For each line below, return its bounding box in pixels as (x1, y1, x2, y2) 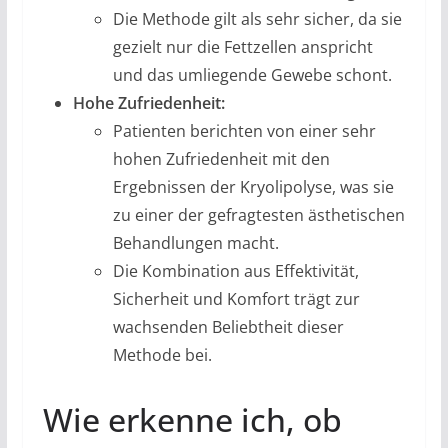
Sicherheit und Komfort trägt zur (112, 287, 360, 310)
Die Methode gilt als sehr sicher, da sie (112, 7, 402, 30)
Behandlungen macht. (112, 231, 279, 254)
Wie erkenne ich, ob (42, 397, 342, 441)
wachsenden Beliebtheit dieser (112, 315, 344, 338)
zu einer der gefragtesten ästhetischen (112, 203, 405, 226)
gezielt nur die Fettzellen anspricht (112, 35, 373, 58)
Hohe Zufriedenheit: (72, 91, 225, 114)
